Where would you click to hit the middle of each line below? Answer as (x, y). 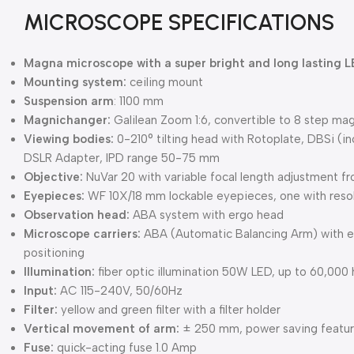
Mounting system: (75, 83)
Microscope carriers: (82, 234)
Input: (40, 291)
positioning (54, 253)
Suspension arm (69, 102)
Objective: (53, 177)
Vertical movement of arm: (102, 329)
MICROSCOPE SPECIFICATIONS (179, 23)
